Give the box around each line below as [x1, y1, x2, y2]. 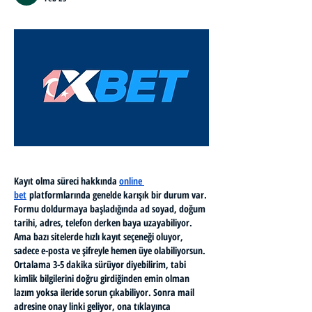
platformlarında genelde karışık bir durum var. [26, 188, 207, 201]
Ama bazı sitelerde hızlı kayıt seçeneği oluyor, [14, 230, 183, 243]
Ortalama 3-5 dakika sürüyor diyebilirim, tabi [14, 258, 186, 271]
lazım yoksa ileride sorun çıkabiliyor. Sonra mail [14, 286, 194, 299]
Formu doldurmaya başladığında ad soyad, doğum [14, 202, 205, 215]
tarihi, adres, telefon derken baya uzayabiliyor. [14, 216, 192, 229]
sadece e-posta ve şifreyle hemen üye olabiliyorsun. [14, 244, 205, 257]
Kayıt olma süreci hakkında [14, 174, 119, 187]
